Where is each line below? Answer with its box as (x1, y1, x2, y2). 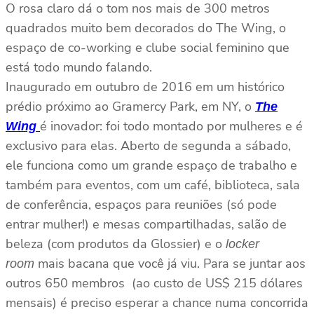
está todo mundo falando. (6, 59, 152, 76)
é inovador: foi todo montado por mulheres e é (40, 118, 303, 135)
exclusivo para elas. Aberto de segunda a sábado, (6, 137, 291, 155)
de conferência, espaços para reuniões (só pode (6, 196, 277, 214)
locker (226, 237, 259, 252)
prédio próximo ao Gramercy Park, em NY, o (6, 98, 255, 116)
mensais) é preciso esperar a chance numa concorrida (6, 294, 308, 312)
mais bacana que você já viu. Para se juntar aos (34, 255, 306, 273)
